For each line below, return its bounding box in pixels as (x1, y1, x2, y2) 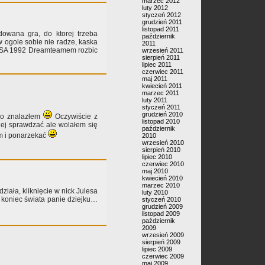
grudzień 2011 (142, 18, 182, 25)
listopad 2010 (142, 118, 180, 125)
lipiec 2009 (142, 245, 172, 253)
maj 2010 (142, 167, 168, 174)
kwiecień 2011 (142, 82, 182, 89)
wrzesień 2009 (142, 231, 184, 238)
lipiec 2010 (142, 153, 172, 160)
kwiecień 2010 (142, 174, 183, 182)
